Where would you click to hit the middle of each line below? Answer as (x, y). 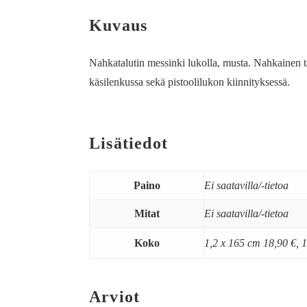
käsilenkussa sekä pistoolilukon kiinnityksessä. (190, 82)
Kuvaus (119, 26)
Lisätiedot (129, 144)
